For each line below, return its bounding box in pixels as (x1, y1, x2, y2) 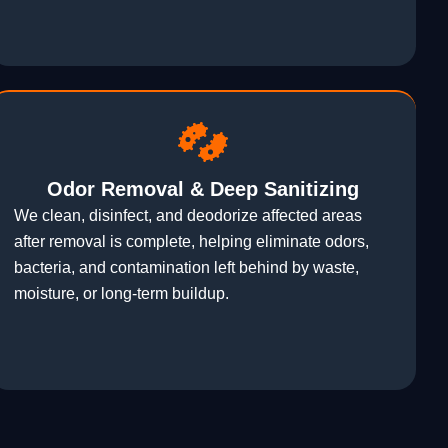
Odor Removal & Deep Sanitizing (46, 178, 359, 201)
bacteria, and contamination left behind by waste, (14, 259, 360, 277)
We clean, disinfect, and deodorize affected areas (14, 207, 363, 225)
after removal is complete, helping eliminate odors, (14, 233, 370, 251)
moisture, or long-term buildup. (14, 285, 230, 303)
